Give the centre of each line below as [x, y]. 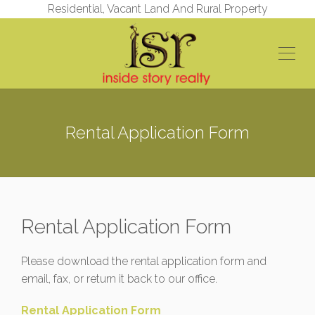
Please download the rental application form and [144, 261]
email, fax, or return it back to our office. [119, 279]
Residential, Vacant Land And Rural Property [157, 9]
